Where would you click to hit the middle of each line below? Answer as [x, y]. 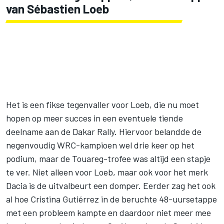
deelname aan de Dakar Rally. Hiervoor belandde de [104, 131]
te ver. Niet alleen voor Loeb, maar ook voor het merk [107, 172]
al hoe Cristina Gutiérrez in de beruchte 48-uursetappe [111, 199]
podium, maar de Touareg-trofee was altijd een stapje [108, 158]
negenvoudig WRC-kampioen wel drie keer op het [100, 145]
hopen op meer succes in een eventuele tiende [94, 118]
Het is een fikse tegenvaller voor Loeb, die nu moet [102, 104]
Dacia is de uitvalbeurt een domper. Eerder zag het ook [111, 185]
